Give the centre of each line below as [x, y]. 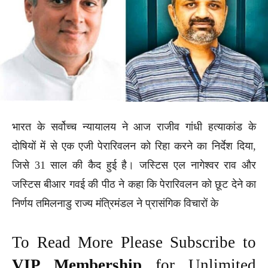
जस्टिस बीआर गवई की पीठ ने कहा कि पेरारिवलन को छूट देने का [134, 184]
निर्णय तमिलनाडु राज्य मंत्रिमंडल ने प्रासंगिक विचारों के [115, 203]
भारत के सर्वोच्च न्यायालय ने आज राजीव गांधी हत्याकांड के [134, 127]
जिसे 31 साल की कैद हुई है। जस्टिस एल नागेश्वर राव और [134, 165]
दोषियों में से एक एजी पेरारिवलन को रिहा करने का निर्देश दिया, [134, 146]
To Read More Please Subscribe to [134, 242]
